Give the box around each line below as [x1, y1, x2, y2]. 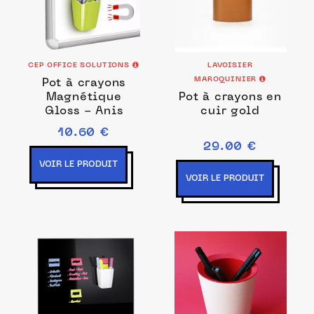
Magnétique [46, 92, 122, 103]
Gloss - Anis [44, 106, 123, 117]
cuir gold [200, 106, 260, 117]
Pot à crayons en [179, 92, 282, 103]
